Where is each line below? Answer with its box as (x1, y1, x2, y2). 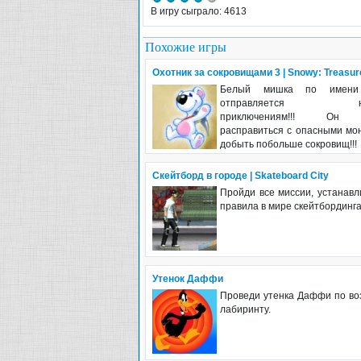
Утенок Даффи (152, 272, 223, 284)
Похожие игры (145, 39, 226, 55)
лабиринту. (220, 303, 271, 315)
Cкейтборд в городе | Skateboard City (152, 169, 329, 181)
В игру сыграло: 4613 (151, 5, 247, 17)
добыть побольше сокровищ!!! (220, 138, 357, 150)
